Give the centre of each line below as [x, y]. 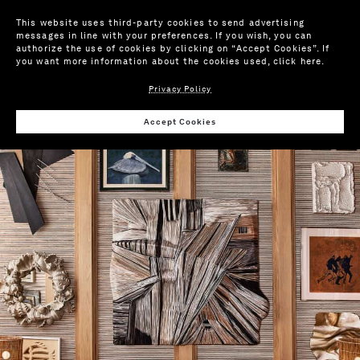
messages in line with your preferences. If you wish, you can [164, 35]
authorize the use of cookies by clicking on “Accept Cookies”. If [173, 48]
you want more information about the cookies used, [145, 61]
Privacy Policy [180, 88]
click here [298, 61]
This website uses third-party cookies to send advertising [160, 22]
